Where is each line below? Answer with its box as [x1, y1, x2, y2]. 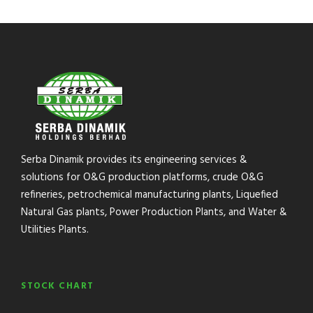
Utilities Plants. [21, 221, 89, 238]
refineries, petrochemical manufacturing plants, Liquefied [21, 187, 278, 203]
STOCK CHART [21, 279, 94, 293]
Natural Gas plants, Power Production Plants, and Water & [21, 204, 287, 221]
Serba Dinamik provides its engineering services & [21, 152, 247, 168]
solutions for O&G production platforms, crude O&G [21, 169, 263, 186]
